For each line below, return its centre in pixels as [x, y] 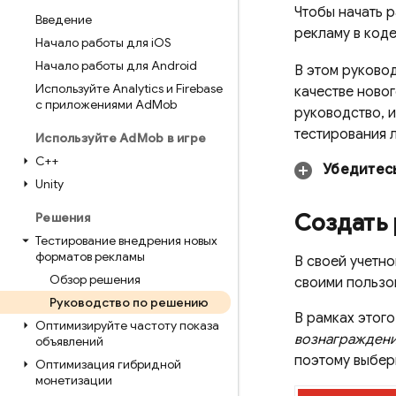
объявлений [69, 341]
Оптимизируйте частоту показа [127, 325]
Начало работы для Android [116, 65]
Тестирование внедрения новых [126, 240]
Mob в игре [171, 138]
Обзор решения [95, 279]
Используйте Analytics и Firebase [129, 88]
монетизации [74, 380]
